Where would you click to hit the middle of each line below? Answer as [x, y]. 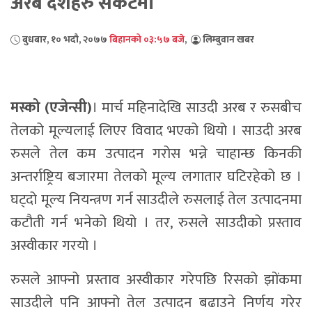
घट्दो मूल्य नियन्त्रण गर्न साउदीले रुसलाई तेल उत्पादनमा [156, 199]
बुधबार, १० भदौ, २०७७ [65, 39]
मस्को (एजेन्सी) [52, 107]
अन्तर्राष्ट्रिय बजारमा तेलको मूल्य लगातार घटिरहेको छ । [156, 176]
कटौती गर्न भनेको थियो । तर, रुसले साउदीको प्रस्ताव [156, 222]
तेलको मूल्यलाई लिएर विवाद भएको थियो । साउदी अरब [156, 130]
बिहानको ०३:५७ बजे [147, 39]
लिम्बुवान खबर [227, 39]
